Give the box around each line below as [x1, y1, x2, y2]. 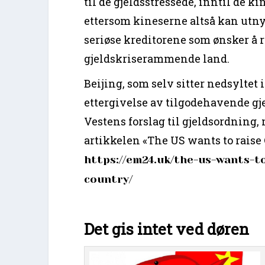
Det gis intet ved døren [84, 218, 250, 239]
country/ [84, 173, 133, 185]
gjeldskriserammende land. [84, 51, 230, 66]
